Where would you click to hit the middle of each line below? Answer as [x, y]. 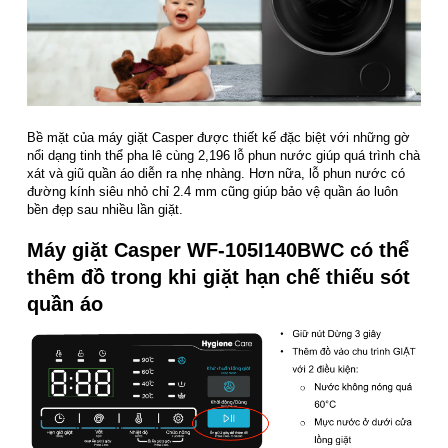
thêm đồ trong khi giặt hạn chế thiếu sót [218, 277]
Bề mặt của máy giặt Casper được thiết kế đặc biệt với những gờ [218, 137]
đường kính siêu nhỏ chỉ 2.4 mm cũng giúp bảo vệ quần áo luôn [212, 191]
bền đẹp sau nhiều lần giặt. [105, 209]
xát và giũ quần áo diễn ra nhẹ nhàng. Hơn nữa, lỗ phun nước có [216, 173]
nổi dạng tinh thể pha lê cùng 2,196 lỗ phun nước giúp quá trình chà [223, 155]
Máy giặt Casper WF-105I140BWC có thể [218, 250]
